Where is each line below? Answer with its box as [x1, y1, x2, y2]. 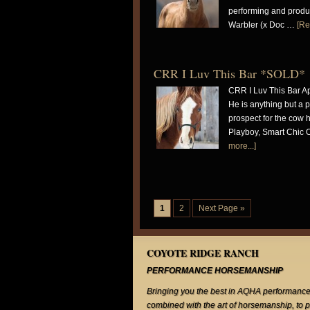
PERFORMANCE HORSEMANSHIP [147, 266, 283, 275]
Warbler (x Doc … [228, 20, 297, 30]
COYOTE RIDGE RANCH [147, 246, 259, 260]
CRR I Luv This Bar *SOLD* [154, 65, 305, 82]
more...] [228, 141, 256, 151]
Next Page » [199, 203, 245, 213]
